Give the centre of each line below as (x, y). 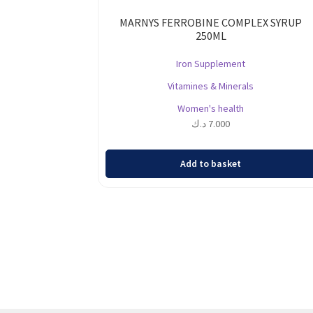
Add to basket (211, 164)
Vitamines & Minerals (211, 86)
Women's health (211, 108)
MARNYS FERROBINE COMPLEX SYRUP (211, 22)
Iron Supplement (211, 63)
